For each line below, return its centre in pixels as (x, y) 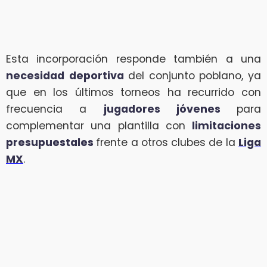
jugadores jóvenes (170, 109)
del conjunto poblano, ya (193, 75)
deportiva (96, 75)
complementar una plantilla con (99, 125)
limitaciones (226, 125)
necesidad (35, 75)
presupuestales (51, 142)
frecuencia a (55, 109)
